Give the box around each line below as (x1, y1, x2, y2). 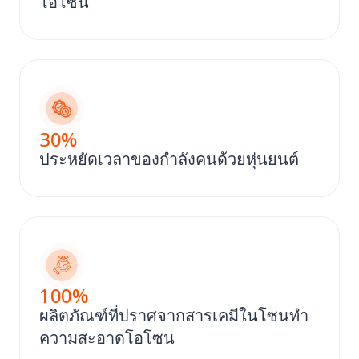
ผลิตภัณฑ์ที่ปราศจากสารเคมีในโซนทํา (39, 304, 309, 326)
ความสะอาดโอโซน (39, 326, 175, 349)
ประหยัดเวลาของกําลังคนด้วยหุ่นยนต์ (39, 147, 299, 170)
